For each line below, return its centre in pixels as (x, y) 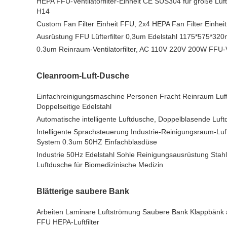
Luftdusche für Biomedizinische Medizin (100, 165)
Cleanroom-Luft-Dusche (83, 76)
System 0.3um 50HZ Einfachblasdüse (97, 142)
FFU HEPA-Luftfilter (68, 222)
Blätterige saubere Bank (83, 191)
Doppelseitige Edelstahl (74, 106)
